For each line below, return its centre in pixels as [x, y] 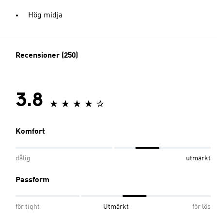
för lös [201, 207]
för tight [28, 207]
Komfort [30, 132]
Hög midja [45, 15]
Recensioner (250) [47, 55]
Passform [32, 180]
